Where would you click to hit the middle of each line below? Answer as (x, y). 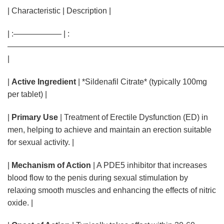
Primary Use (35, 117)
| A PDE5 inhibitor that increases (149, 165)
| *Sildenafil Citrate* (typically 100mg (141, 82)
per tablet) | (27, 94)
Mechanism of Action (51, 165)
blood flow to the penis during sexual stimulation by (98, 177)
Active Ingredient (44, 82)
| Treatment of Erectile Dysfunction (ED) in (133, 117)
